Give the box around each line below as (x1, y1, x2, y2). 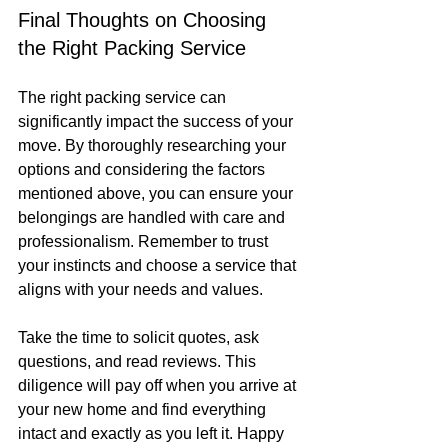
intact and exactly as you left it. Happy (18, 425, 288, 443)
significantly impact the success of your (18, 113, 297, 131)
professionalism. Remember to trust (18, 233, 272, 251)
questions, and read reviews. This (18, 353, 260, 371)
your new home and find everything (18, 401, 270, 419)
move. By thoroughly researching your (18, 137, 290, 155)
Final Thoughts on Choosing (18, 9, 272, 32)
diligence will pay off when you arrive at (18, 377, 300, 395)
